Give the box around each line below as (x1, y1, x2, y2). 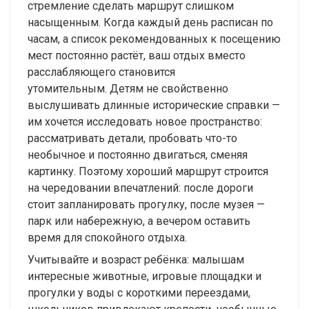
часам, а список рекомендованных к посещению (28, 32, 281, 46)
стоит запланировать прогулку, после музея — (28, 197, 265, 211)
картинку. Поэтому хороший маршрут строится (28, 164, 268, 178)
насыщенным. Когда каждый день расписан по (28, 15, 273, 29)
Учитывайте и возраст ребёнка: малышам (28, 252, 244, 266)
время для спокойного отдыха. (28, 230, 187, 244)
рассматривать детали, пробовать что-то (28, 131, 237, 145)
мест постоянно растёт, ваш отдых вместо (28, 48, 246, 62)
